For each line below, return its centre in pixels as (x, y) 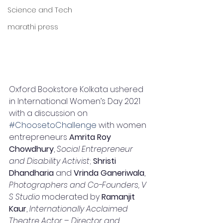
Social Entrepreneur (96, 149)
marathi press (33, 27)
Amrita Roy (91, 137)
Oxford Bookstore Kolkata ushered (77, 89)
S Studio (24, 197)
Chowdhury (31, 149)
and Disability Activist (49, 161)
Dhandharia (31, 173)
